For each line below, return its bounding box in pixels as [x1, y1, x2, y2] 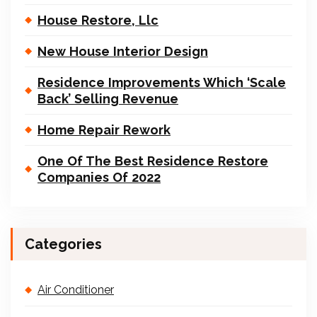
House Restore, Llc [38, 13, 158, 28]
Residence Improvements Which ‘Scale [38, 75, 286, 90]
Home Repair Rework [38, 122, 171, 137]
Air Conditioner [38, 283, 114, 296]
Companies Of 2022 [38, 170, 161, 185]
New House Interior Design [38, 44, 208, 59]
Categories [25, 236, 102, 253]
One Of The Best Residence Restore [38, 154, 268, 168]
